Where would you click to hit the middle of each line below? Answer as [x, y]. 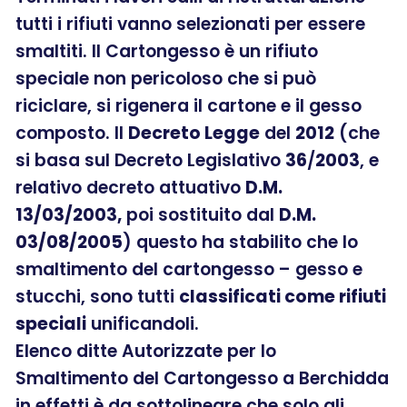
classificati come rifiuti [283, 296]
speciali [51, 323]
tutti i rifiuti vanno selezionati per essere [190, 24]
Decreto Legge [194, 133]
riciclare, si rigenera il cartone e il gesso [189, 105]
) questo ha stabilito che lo [240, 242]
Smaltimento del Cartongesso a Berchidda [202, 378]
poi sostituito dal [200, 214]
